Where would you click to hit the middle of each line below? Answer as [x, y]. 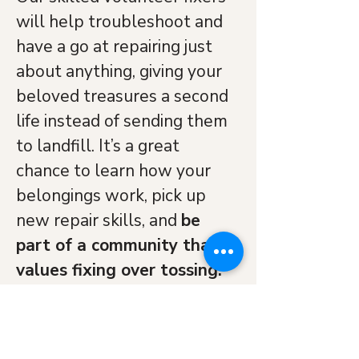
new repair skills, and [99, 220]
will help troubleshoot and [121, 22]
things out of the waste [128, 345]
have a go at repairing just [116, 46]
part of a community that [119, 245]
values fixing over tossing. [119, 270]
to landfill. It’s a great [100, 146]
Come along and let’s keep [128, 320]
